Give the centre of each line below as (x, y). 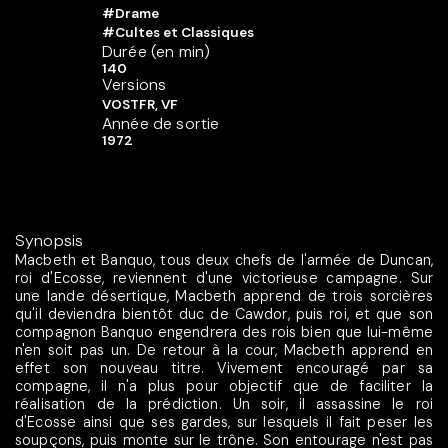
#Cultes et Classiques (178, 33)
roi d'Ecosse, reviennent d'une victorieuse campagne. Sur (224, 277)
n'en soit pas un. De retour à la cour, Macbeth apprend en (224, 349)
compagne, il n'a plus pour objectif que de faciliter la (224, 385)
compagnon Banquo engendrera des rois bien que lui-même (224, 331)
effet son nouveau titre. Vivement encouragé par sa (224, 367)
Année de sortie (161, 124)
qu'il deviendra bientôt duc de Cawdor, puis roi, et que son (224, 313)
